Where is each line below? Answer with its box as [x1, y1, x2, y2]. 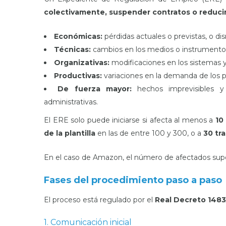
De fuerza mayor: [58, 84, 132, 93]
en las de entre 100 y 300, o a [95, 129, 203, 138]
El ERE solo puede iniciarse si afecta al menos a [44, 116, 213, 125]
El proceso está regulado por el [44, 195, 155, 204]
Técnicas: [54, 45, 91, 54]
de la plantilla [44, 129, 95, 138]
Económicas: [54, 32, 102, 41]
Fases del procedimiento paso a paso [44, 175, 222, 186]
